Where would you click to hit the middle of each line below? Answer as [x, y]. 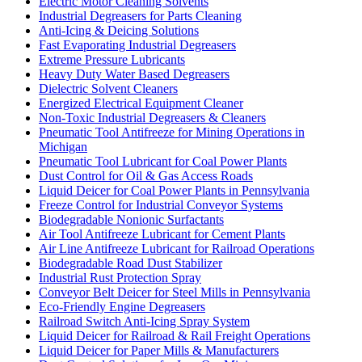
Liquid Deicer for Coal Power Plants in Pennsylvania [174, 190]
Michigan [63, 146]
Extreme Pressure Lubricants [112, 59]
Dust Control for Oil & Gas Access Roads [146, 175]
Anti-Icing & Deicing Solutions [119, 30]
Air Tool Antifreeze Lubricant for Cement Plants [162, 234]
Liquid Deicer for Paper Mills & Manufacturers [159, 350]
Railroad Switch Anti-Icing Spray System [144, 321]
